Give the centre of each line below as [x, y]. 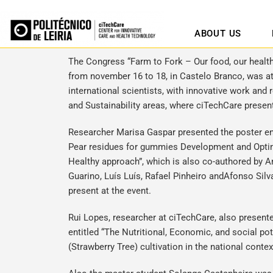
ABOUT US [218, 34]
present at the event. [110, 191]
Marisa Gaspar [146, 132]
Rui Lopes [88, 218]
